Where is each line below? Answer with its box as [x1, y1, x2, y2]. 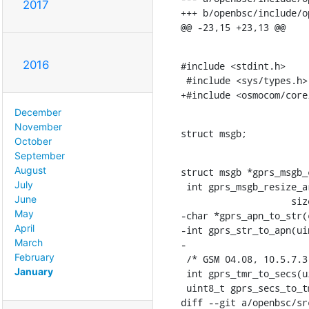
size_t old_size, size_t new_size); [180, 194, 203, 208]
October [14, 134, 52, 147]
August [14, 163, 46, 176]
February [14, 250, 54, 263]
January [14, 265, 53, 277]
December [14, 106, 61, 118]
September [14, 149, 65, 161]
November [14, 120, 62, 132]
